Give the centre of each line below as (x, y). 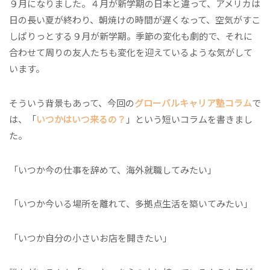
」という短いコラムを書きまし (189, 119)
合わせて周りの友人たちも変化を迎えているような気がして (131, 52)
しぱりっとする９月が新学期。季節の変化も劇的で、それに (131, 36)
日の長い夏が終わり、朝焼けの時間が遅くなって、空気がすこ (135, 20)
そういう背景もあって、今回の (72, 102)
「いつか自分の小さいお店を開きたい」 (90, 238)
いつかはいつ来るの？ (81, 119)
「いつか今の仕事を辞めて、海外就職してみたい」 (113, 169)
